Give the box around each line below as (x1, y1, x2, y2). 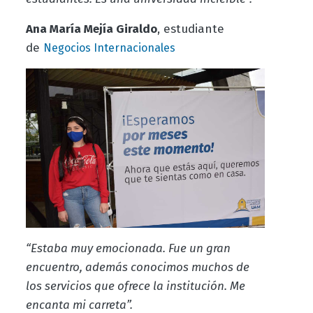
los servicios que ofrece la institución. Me (25, 278, 245, 293)
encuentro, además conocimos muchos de (25, 259, 249, 275)
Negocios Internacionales (43, 41, 175, 54)
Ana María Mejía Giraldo (25, 21, 157, 36)
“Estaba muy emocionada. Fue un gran (25, 240, 231, 256)
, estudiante (156, 21, 224, 36)
